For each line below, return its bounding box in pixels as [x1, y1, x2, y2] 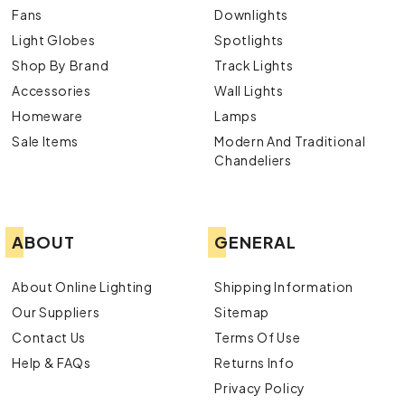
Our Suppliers [12, 304, 100, 321]
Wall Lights [214, 82, 284, 99]
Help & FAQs [12, 354, 91, 372]
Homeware [12, 108, 83, 125]
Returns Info [214, 354, 295, 372]
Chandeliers [214, 152, 292, 169]
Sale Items [12, 133, 80, 150]
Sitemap [214, 304, 270, 321]
